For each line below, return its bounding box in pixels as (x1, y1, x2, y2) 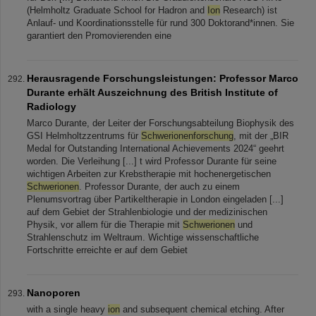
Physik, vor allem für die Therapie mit (27, 219, 183, 230)
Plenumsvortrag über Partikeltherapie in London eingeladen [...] (27, 194, 284, 205)
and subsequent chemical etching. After (120, 304, 284, 315)
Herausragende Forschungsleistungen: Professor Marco (27, 73, 298, 84)
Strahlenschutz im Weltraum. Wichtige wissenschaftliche (27, 232, 259, 243)
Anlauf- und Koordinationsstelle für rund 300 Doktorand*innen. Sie (27, 18, 294, 28)
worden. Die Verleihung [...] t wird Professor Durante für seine (27, 156, 276, 166)
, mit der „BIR (233, 130, 288, 141)
